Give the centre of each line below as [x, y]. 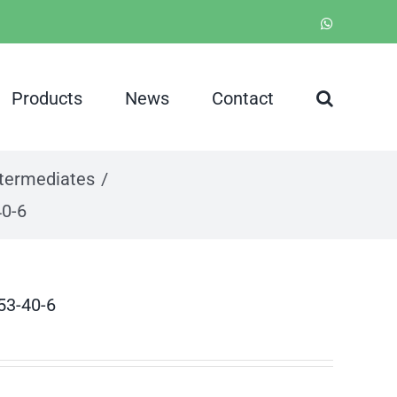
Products [47, 98]
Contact [243, 98]
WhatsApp [362, 23]
